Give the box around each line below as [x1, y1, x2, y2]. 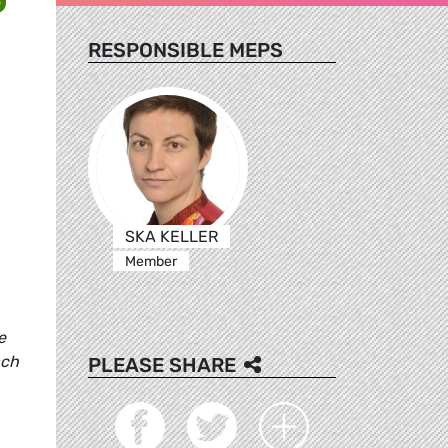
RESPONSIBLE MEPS [88, 37, 283, 62]
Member [124, 252, 177, 270]
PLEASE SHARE [88, 352, 236, 377]
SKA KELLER [124, 226, 218, 246]
